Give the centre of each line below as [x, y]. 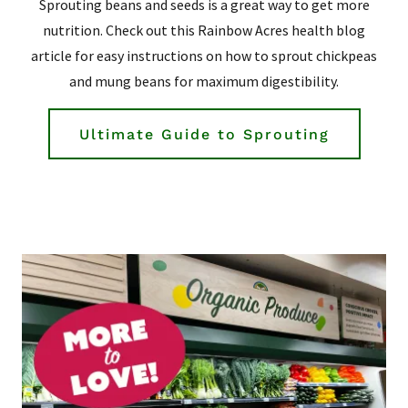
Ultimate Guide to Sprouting [204, 134]
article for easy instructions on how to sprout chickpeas [204, 56]
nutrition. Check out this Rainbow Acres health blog [204, 31]
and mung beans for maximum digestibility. [204, 82]
